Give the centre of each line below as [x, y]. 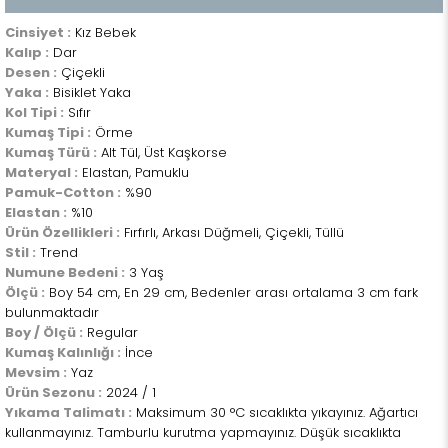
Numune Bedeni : [65, 272]
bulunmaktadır [52, 312]
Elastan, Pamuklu [133, 172]
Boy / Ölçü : [44, 332]
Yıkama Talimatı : [68, 412]
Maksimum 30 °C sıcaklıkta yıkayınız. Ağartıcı [275, 412]
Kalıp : [27, 52]
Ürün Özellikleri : [62, 232]
